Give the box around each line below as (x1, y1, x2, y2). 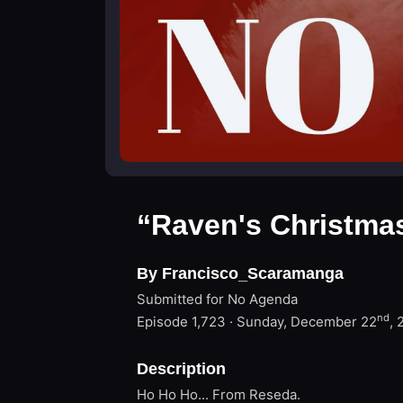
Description (137, 360, 226, 378)
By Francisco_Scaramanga (137, 264, 344, 282)
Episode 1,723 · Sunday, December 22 (137, 313, 377, 330)
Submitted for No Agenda (137, 291, 298, 308)
